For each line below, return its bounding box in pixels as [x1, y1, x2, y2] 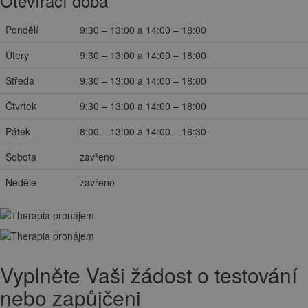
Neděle [5, 175, 36, 190]
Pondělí [5, 23, 38, 37]
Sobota [5, 150, 36, 164]
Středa [5, 74, 34, 88]
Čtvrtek [5, 99, 36, 113]
